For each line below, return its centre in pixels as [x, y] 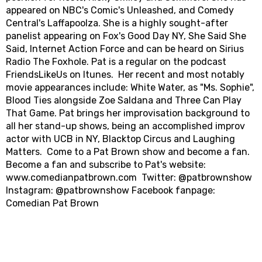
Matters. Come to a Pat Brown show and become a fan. [128, 151]
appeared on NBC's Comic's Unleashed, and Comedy [120, 10]
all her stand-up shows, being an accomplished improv [125, 126]
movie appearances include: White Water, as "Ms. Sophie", [130, 87]
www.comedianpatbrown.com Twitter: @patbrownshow [129, 177]
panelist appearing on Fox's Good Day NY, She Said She [126, 36]
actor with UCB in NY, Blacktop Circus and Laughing [120, 139]
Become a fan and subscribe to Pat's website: [106, 164]
